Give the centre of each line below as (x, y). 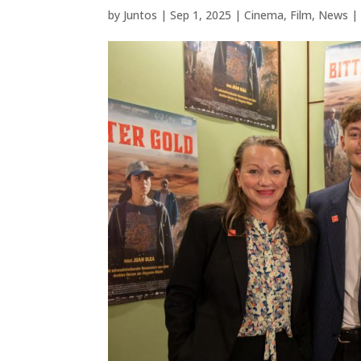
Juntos (141, 15)
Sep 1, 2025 (201, 15)
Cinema (264, 15)
